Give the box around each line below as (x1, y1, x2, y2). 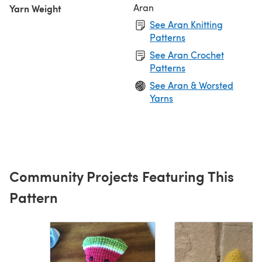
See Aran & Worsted (150, 78, 233, 91)
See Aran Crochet (150, 48, 224, 61)
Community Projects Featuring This (9, 166, 234, 186)
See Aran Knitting (150, 18, 223, 30)
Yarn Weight (9, 1, 61, 15)
